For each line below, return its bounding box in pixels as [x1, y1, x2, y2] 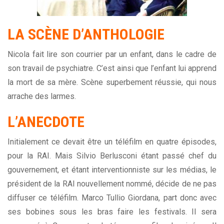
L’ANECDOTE [7, 113, 84, 131]
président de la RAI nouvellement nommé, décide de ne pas [7, 179, 216, 189]
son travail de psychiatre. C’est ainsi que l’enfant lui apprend [7, 63, 216, 73]
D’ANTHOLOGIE [69, 25, 164, 43]
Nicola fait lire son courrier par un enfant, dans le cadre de [7, 49, 216, 59]
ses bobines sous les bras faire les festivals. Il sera [7, 207, 216, 217]
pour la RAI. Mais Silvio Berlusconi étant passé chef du [7, 151, 216, 161]
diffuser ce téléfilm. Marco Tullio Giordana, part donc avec [7, 193, 216, 203]
